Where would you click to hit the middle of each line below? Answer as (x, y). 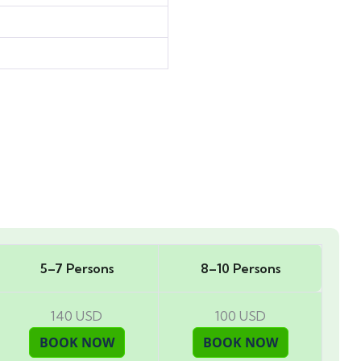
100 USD (240, 315)
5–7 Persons (77, 268)
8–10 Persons (240, 268)
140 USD (77, 315)
